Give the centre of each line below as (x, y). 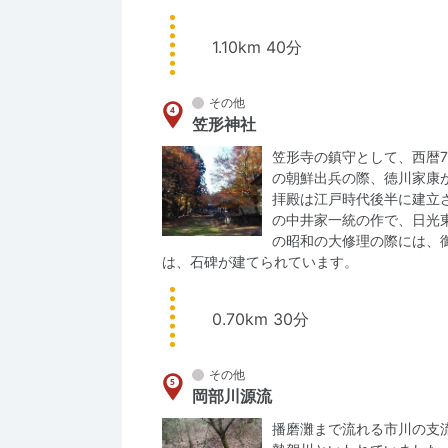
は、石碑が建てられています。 (260, 261)
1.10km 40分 (257, 47)
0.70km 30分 (260, 319)
